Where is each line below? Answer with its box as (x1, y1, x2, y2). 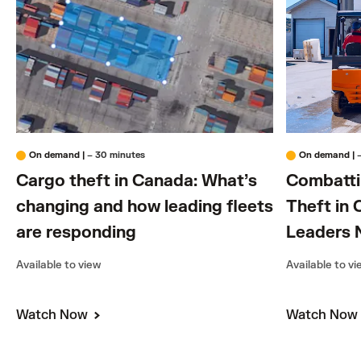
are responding (16, 222, 136, 243)
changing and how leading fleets (16, 197, 273, 217)
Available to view (16, 259, 101, 272)
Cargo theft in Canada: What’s (16, 171, 257, 191)
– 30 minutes (87, 149, 145, 161)
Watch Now (16, 307, 91, 323)
